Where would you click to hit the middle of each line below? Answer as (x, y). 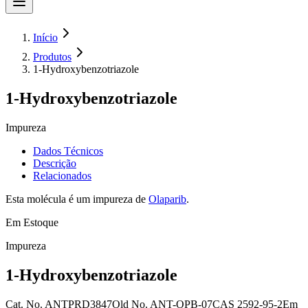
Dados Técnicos (68, 151)
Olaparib (167, 199)
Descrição (55, 163)
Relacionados (62, 175)
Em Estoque (32, 222)
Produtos (52, 57)
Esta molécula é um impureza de (77, 199)
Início (45, 37)
